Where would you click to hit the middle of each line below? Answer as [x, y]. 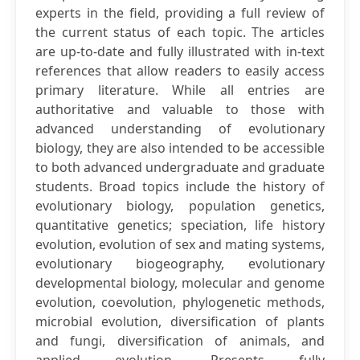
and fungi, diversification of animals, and [180, 341]
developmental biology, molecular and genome [180, 283]
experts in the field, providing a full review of [180, 13]
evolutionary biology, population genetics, [180, 206]
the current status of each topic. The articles [180, 32]
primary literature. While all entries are [180, 90]
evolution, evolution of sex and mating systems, [180, 244]
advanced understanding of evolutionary [180, 129]
